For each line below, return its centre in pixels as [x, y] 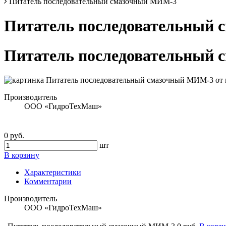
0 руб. [14, 136]
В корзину [22, 155]
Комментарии [48, 182]
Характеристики [53, 173]
